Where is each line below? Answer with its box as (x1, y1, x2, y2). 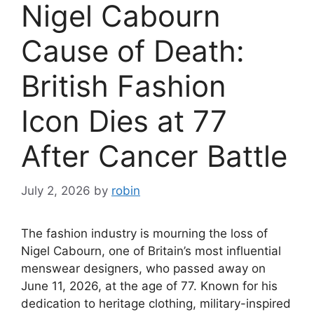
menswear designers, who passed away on (21, 261, 266, 275)
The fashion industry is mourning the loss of (21, 226, 268, 240)
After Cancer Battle (21, 138, 287, 175)
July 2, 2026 (21, 183, 90, 198)
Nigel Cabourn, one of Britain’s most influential (21, 243, 281, 258)
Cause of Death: (21, 33, 245, 69)
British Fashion (21, 68, 226, 104)
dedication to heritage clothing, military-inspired (21, 296, 291, 310)
